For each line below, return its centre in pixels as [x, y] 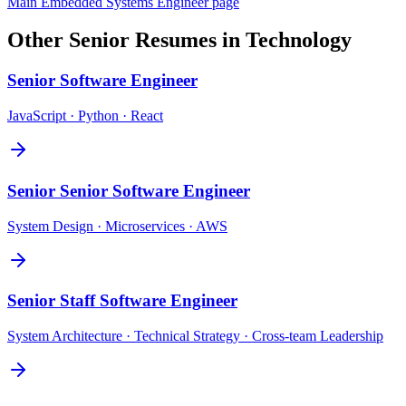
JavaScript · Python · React [85, 116]
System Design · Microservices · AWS [117, 226]
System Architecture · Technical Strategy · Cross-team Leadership [195, 335]
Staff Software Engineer [149, 301]
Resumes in [188, 40]
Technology [299, 40]
